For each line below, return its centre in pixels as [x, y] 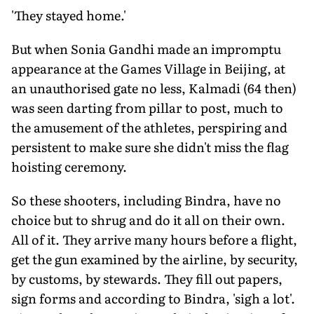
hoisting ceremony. [69, 166]
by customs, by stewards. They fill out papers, [147, 278]
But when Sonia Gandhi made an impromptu [146, 48]
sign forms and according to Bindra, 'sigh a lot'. [153, 298]
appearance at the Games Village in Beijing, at [148, 68]
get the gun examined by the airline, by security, [155, 259]
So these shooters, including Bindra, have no [146, 200]
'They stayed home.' [69, 15]
